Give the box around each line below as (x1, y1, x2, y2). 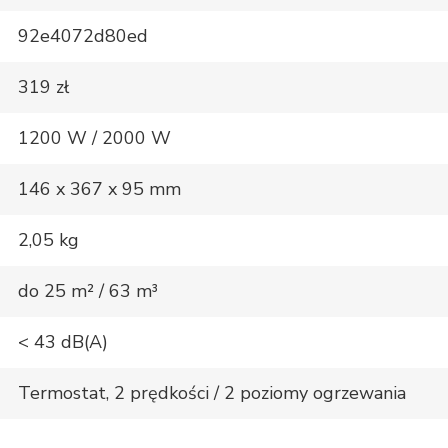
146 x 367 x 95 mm (18, 177, 181, 202)
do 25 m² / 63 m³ (18, 279, 158, 304)
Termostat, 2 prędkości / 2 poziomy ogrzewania (18, 381, 406, 406)
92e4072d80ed (18, 24, 148, 49)
